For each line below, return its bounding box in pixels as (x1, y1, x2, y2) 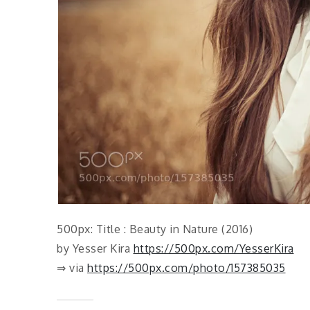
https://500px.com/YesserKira (133, 241, 294, 255)
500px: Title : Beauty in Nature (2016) (57, 222, 253, 236)
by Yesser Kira (57, 241, 134, 255)
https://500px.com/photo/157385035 (87, 261, 286, 275)
